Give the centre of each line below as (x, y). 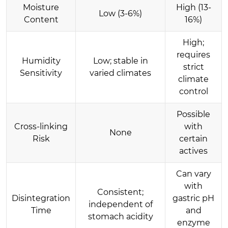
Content (41, 19)
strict (193, 67)
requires (193, 54)
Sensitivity (41, 73)
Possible (193, 114)
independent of (120, 204)
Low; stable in (120, 61)
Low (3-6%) (120, 13)
